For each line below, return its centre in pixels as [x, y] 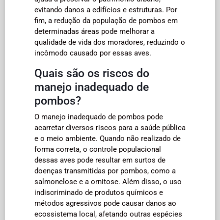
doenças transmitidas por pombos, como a [105, 171]
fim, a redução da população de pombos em [106, 20]
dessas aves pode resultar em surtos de [100, 160]
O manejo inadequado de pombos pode [99, 117]
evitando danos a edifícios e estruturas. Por [106, 10]
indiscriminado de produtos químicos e [99, 192]
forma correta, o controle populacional [98, 149]
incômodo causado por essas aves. [93, 53]
